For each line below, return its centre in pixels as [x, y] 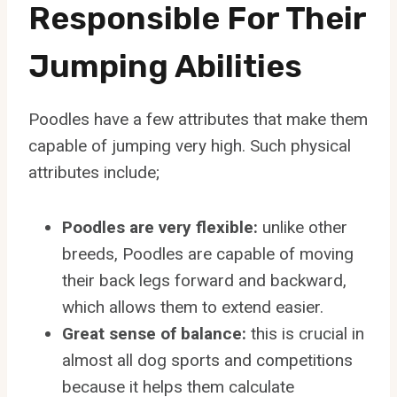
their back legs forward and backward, [204, 281]
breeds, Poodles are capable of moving [208, 254]
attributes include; [94, 173]
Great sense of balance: [156, 334]
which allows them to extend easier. [193, 307]
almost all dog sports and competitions [207, 361]
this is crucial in [307, 334]
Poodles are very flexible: [160, 228]
